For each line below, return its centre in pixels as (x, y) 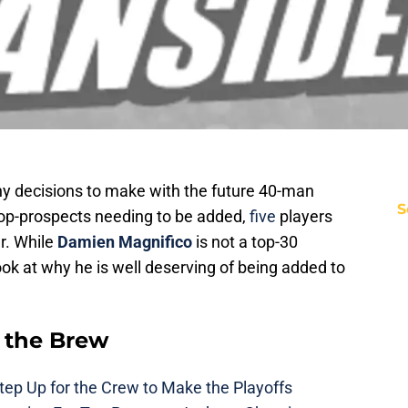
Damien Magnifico (125, 242)
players (304, 217)
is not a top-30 (245, 242)
